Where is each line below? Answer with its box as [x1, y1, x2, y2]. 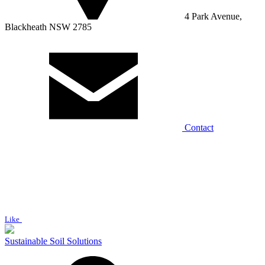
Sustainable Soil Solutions [5, 235, 102, 246]
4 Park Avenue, [182, 11, 242, 21]
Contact [182, 122, 214, 132]
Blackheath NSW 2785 [5, 21, 92, 32]
